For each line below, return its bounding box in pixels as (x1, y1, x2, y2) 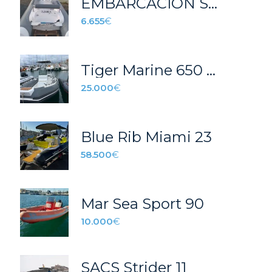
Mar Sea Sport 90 (80, 194, 204, 212)
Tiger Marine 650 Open (206, 61, 216, 79)
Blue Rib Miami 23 (80, 127, 212, 146)
